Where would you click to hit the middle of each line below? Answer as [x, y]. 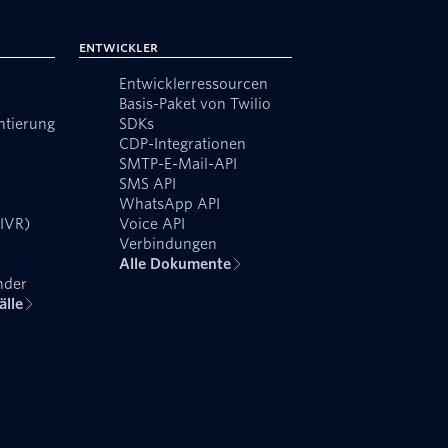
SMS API [148, 184]
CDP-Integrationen [183, 144]
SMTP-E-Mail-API [178, 164]
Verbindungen [168, 244]
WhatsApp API [170, 204]
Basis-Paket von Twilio [195, 104]
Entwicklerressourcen [194, 84]
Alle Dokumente [175, 264]
